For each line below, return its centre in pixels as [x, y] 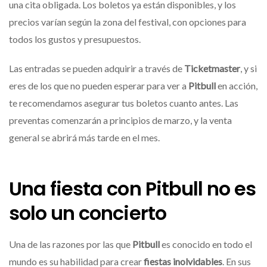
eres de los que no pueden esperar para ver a [99, 85]
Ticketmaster [212, 68]
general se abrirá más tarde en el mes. [84, 137]
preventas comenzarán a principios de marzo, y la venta [120, 120]
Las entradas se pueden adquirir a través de [97, 68]
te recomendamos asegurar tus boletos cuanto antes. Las [124, 103]
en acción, [237, 85]
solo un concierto [88, 213]
